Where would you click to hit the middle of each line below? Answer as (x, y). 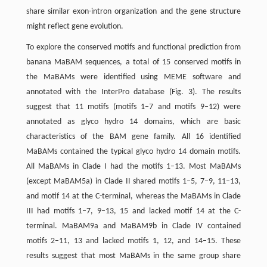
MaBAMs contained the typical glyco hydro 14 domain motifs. (133, 151)
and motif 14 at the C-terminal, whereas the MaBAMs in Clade (133, 196)
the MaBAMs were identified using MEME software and (133, 77)
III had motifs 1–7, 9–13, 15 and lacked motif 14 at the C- (133, 211)
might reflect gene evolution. (74, 26)
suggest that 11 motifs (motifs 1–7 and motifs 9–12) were (133, 107)
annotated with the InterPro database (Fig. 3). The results (133, 92)
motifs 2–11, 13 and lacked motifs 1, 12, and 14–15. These (133, 241)
